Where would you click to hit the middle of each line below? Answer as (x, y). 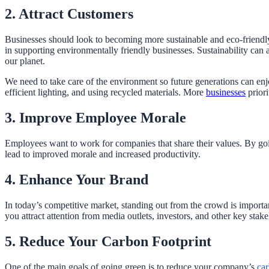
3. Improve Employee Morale (95, 118)
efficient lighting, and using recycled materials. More (105, 92)
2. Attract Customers (69, 14)
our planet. (25, 61)
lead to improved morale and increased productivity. (103, 154)
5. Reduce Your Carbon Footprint (108, 241)
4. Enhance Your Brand (77, 179)
